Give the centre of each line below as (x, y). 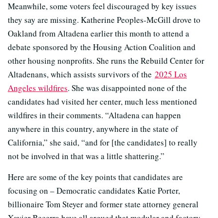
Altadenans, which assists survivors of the (81, 74)
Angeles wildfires (38, 88)
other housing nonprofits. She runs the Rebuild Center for (106, 61)
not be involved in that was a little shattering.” (86, 156)
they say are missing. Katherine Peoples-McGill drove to (104, 20)
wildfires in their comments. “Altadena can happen (94, 115)
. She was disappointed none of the (127, 88)
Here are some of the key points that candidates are (95, 177)
